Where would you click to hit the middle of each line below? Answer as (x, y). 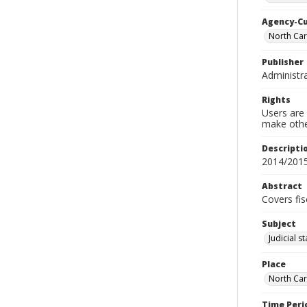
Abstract (282, 186)
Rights (276, 100)
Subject (279, 224)
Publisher (283, 62)
